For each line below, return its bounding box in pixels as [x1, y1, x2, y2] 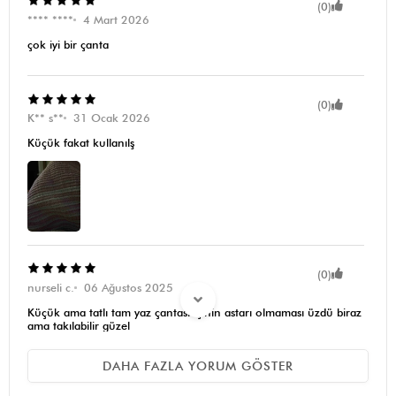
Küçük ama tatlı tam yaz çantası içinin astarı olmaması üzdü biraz [27, 305, 362, 319]
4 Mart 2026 [83, 12, 149, 27]
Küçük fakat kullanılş [27, 136, 134, 150]
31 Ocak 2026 [73, 111, 150, 126]
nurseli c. [27, 280, 74, 294]
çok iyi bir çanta [27, 37, 109, 51]
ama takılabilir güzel [27, 318, 130, 332]
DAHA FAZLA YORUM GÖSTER [103, 358, 293, 373]
